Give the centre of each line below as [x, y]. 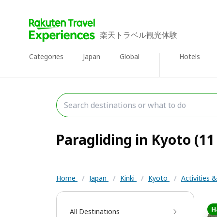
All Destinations [95, 211]
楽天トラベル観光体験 [139, 35]
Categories [46, 56]
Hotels [190, 56]
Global [130, 56]
